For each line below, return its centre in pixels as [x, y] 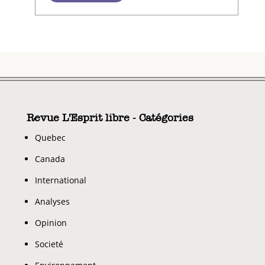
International [60, 180]
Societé [49, 244]
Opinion [51, 223]
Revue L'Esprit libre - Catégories [110, 118]
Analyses [52, 201]
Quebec [50, 138]
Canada [50, 159]
